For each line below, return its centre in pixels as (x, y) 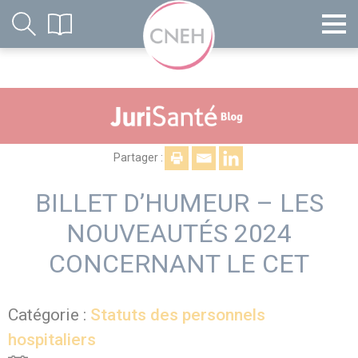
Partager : (138, 157)
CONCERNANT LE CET (179, 264)
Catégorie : (49, 315)
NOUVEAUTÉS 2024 (179, 233)
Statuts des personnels (178, 315)
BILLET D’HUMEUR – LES (179, 203)
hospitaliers (52, 340)
